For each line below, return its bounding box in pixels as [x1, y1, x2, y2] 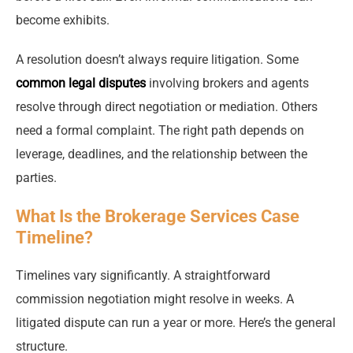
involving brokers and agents [146, 76, 309, 91]
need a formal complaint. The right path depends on [16, 123, 304, 139]
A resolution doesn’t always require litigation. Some [16, 52, 299, 68]
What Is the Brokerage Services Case [16, 206, 299, 227]
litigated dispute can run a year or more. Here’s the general [16, 315, 336, 331]
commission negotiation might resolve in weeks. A [16, 292, 294, 307]
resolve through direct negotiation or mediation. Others [16, 99, 318, 115]
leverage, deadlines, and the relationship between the [16, 147, 307, 162]
